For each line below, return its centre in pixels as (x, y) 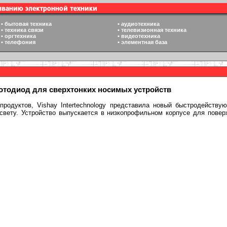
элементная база (144, 42)
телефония (20, 42)
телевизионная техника (154, 30)
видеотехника (141, 36)
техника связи (24, 30)
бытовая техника (28, 24)
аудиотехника (140, 24)
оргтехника (20, 36)
